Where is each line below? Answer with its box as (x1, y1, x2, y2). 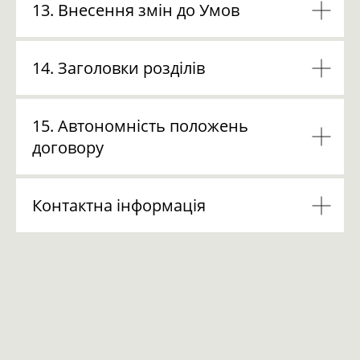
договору (32, 137, 104, 158)
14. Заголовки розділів (32, 57, 205, 79)
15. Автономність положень (32, 115, 248, 137)
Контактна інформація (32, 194, 206, 216)
